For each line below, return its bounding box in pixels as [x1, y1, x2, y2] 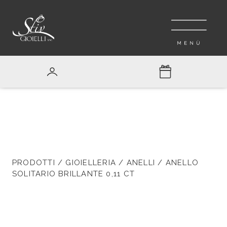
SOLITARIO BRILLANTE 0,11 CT [12, 169, 135, 178]
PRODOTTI [12, 158, 55, 167]
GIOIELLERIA [65, 158, 116, 167]
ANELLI [126, 158, 155, 167]
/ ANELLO [155, 158, 199, 167]
